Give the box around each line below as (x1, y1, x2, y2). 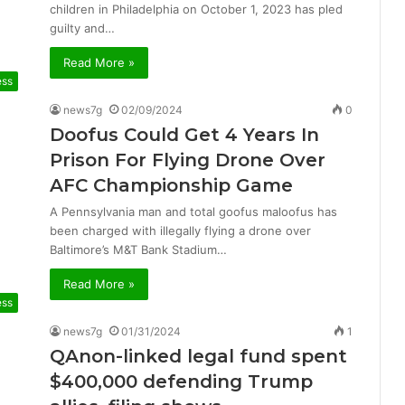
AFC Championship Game (50, 174, 293, 196)
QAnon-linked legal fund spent (50, 345, 347, 367)
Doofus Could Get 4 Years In (50, 124, 319, 146)
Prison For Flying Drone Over (50, 149, 325, 171)
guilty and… (50, 21, 115, 35)
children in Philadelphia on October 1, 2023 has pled (50, 2, 343, 16)
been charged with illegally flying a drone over (50, 223, 311, 238)
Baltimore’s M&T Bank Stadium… (50, 242, 227, 257)
